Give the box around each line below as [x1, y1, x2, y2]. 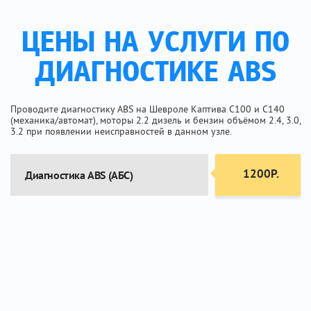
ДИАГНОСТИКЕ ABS [34, 59, 277, 89]
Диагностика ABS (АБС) [25, 168, 133, 182]
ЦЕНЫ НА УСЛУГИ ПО [22, 29, 289, 59]
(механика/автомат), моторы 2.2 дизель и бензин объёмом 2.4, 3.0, [10, 114, 301, 126]
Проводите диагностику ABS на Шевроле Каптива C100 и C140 [10, 103, 285, 115]
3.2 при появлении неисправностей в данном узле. [10, 125, 232, 137]
